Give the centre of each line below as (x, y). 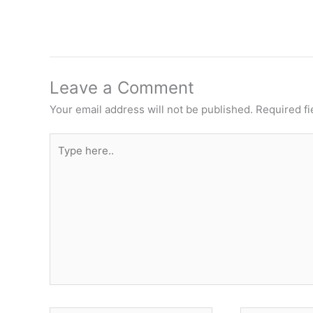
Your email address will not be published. (151, 109)
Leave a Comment (122, 87)
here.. (63, 158)
